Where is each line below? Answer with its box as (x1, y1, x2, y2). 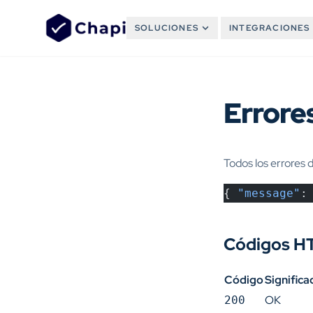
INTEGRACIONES (229, 22, 310, 34)
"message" (238, 187, 300, 200)
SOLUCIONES (135, 22, 199, 34)
